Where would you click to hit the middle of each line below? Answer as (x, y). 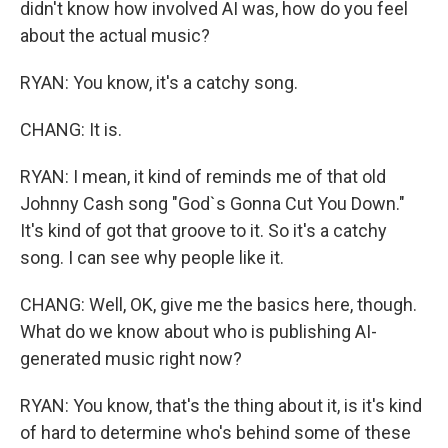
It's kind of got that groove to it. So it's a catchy (203, 230)
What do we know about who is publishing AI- (198, 331)
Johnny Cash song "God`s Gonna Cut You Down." (212, 203)
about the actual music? (115, 35)
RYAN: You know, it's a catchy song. (159, 82)
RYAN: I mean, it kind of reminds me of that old (203, 176)
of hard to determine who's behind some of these (215, 432)
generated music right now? (131, 358)
